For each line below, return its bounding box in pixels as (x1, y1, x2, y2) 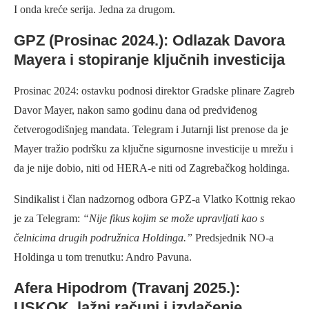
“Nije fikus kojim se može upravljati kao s (83, 212, 264, 225)
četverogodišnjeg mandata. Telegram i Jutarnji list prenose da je (14, 123, 288, 136)
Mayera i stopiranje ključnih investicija (14, 51, 285, 69)
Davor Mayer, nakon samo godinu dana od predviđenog (14, 104, 257, 117)
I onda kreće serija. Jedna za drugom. (14, 3, 175, 16)
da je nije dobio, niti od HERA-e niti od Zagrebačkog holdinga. (14, 162, 290, 175)
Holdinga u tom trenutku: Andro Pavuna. (14, 251, 192, 263)
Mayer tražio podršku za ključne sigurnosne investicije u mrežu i (14, 143, 293, 155)
